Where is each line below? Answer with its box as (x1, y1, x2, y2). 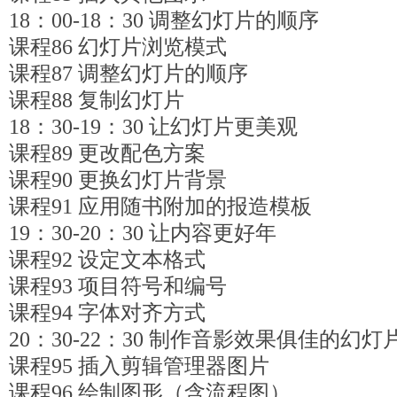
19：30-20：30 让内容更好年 (9, 222, 276, 245)
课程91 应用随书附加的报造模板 (9, 195, 312, 218)
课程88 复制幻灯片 (9, 89, 184, 112)
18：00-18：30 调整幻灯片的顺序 (9, 9, 319, 32)
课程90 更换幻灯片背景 (9, 168, 227, 191)
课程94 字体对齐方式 (9, 301, 206, 324)
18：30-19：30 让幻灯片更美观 (9, 115, 298, 138)
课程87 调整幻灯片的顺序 (9, 62, 248, 85)
